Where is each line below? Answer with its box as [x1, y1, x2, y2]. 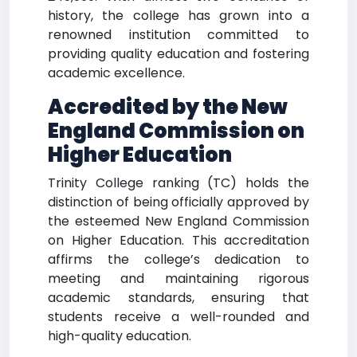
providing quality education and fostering [48, 45, 309, 63]
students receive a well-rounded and [48, 308, 309, 326]
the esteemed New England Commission [48, 212, 309, 230]
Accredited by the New [48, 93, 288, 121]
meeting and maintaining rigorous [48, 269, 309, 288]
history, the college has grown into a [48, 6, 309, 25]
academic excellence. [48, 64, 185, 82]
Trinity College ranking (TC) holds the [48, 174, 309, 192]
